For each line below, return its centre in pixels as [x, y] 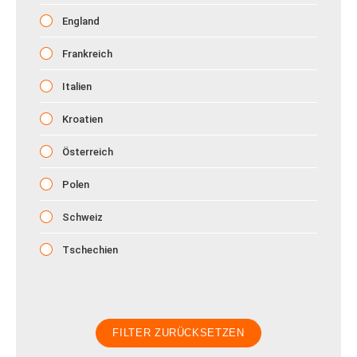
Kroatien [81, 119]
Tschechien [89, 250]
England [80, 21]
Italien [76, 86]
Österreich [86, 152]
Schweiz [81, 217]
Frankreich [86, 54]
